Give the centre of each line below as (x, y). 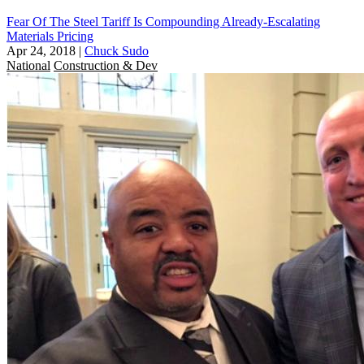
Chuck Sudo (117, 50)
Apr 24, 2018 (41, 50)
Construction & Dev (106, 65)
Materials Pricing (50, 36)
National (28, 65)
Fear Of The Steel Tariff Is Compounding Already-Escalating (163, 21)
